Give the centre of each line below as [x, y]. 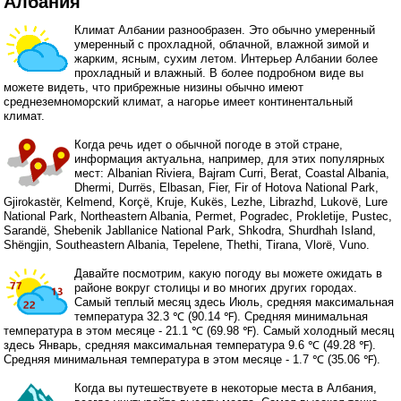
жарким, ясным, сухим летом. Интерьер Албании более [226, 58]
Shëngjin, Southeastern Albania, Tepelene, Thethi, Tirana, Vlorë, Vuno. [187, 244]
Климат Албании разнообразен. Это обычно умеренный [225, 30]
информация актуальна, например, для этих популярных [230, 158]
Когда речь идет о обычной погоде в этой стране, [209, 144]
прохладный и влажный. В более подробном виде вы [219, 73]
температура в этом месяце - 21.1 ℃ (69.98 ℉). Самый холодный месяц [199, 330]
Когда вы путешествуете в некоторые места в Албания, [226, 388]
